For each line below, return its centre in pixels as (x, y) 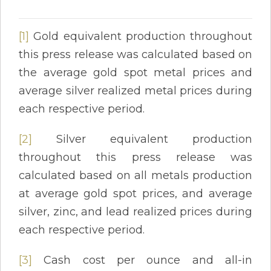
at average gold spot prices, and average (135, 193)
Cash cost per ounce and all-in (142, 260)
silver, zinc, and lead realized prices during (135, 211)
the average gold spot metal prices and (135, 72)
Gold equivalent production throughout (141, 36)
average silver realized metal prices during (135, 90)
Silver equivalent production (142, 139)
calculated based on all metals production (135, 175)
